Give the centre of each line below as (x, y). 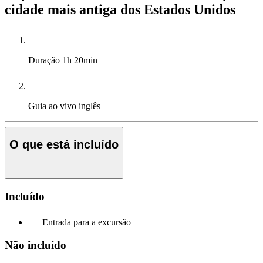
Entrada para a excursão (87, 222)
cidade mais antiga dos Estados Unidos (120, 9)
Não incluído (36, 245)
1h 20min (80, 60)
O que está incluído (64, 145)
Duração (45, 60)
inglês (90, 106)
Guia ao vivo (53, 106)
